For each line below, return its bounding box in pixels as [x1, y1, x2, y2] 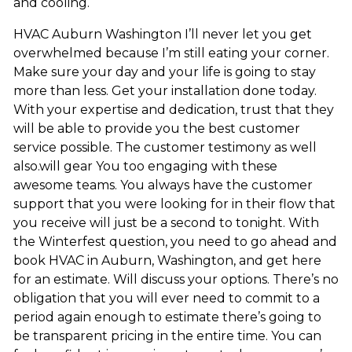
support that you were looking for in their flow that [13, 196, 335, 212]
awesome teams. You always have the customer [13, 178, 313, 193]
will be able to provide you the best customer [13, 121, 300, 137]
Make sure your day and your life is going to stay [13, 64, 316, 80]
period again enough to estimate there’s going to [13, 310, 321, 325]
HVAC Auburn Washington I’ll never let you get [13, 27, 312, 42]
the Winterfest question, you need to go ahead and [13, 234, 337, 250]
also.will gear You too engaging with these [13, 159, 277, 174]
